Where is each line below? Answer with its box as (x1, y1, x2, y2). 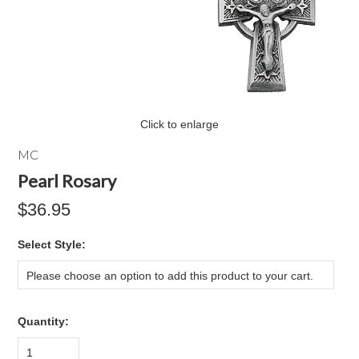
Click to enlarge (140, 118, 219, 131)
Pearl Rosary (18, 170, 117, 192)
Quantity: (18, 315, 70, 328)
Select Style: (18, 238, 87, 251)
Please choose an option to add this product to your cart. (26, 269, 314, 282)
